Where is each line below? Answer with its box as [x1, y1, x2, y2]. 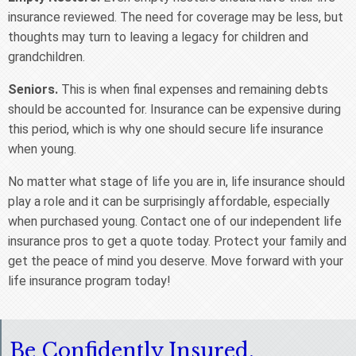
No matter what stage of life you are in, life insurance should [8, 173, 345, 189]
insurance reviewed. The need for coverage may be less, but [8, 9, 343, 25]
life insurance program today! [8, 273, 171, 288]
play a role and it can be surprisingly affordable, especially [8, 193, 330, 209]
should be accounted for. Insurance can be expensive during [8, 101, 341, 117]
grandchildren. [8, 48, 85, 64]
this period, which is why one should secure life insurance [8, 121, 323, 137]
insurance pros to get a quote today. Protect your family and [8, 233, 346, 249]
